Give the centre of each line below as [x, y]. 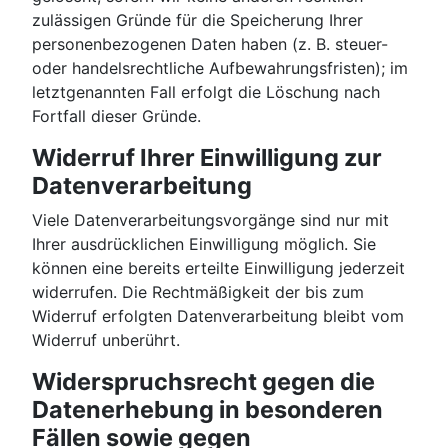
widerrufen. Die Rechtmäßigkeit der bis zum [198, 292]
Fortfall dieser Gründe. [116, 116]
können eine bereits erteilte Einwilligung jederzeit [218, 268]
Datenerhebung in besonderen [207, 410]
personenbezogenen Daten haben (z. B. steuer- [210, 44]
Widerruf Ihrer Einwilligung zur [207, 158]
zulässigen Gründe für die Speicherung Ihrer [197, 20]
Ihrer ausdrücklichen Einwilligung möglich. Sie [204, 244]
